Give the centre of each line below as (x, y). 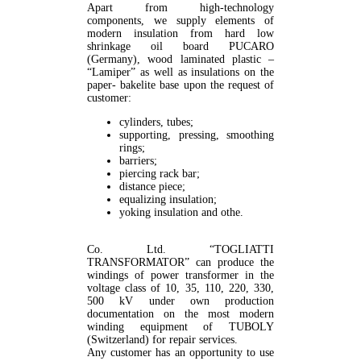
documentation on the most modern (180, 314)
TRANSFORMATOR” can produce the (180, 263)
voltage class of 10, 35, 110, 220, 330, (180, 288)
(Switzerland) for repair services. (162, 340)
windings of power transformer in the (180, 276)
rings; (132, 148)
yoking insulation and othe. (181, 213)
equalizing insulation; (168, 200)
